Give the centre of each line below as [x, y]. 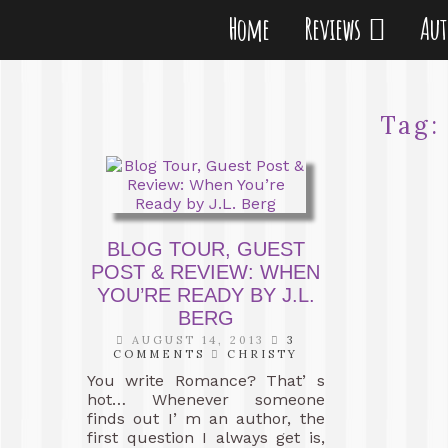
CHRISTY [263, 354]
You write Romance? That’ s [206, 380]
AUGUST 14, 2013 [198, 340]
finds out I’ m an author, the [206, 418]
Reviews [335, 28]
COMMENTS [159, 354]
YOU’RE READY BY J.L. [205, 295]
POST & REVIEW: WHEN [206, 272]
